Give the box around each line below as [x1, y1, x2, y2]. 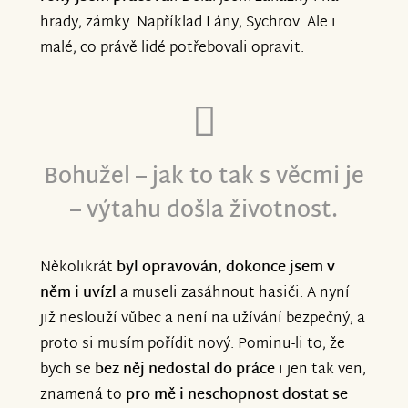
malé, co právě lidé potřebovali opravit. [40, 36, 304, 63]
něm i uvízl [40, 280, 117, 307]
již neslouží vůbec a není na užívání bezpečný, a [40, 305, 365, 332]
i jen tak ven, [275, 356, 366, 383]
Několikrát [40, 254, 117, 281]
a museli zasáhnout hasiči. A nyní [117, 280, 350, 307]
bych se [40, 356, 95, 383]
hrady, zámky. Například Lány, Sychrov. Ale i [40, 10, 336, 37]
